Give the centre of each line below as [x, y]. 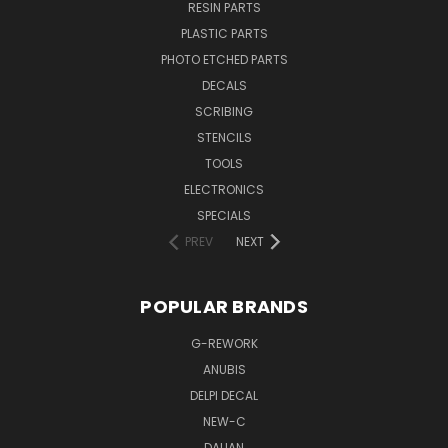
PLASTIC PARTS [224, 33]
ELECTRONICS [224, 189]
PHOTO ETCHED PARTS [224, 59]
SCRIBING [224, 111]
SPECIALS [224, 215]
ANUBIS [224, 369]
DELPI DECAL [224, 395]
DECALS [224, 85]
